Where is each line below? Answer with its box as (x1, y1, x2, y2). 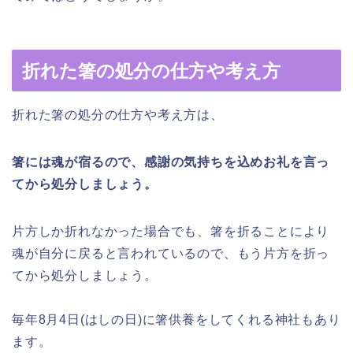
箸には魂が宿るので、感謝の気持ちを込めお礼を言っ (12, 155, 330, 169)
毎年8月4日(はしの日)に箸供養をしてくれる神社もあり (12, 313, 341, 327)
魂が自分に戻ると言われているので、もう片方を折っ (12, 247, 330, 261)
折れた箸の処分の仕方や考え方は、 (12, 108, 224, 122)
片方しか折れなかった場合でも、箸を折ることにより (12, 225, 330, 239)
